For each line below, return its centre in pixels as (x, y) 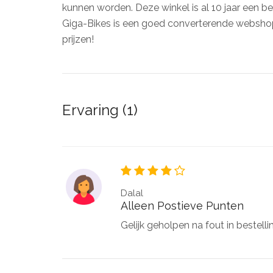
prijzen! (78, 39)
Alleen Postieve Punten (182, 206)
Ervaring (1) (100, 110)
